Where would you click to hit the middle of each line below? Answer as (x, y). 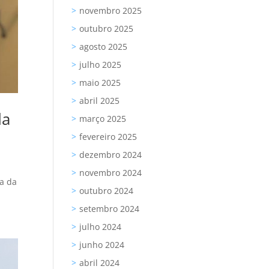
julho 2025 (101, 65)
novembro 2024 (111, 173)
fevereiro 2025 (108, 137)
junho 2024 (102, 245)
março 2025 (103, 119)
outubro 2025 (107, 29)
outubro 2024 (107, 191)
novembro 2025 (111, 11)
